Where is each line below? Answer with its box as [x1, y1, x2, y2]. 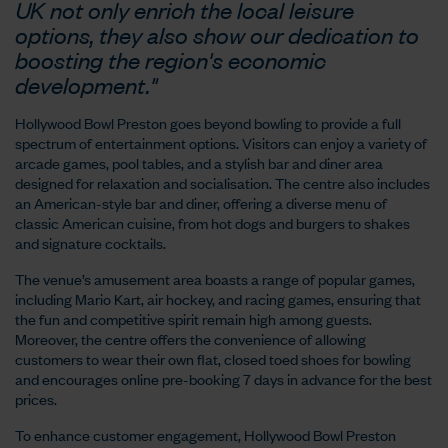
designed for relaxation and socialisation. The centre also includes [15, 172, 430, 193]
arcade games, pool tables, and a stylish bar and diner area [15, 152, 383, 173]
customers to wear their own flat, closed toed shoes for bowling [15, 348, 411, 369]
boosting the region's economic [15, 45, 326, 74]
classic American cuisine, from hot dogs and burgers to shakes [15, 212, 410, 233]
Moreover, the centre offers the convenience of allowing [15, 328, 366, 349]
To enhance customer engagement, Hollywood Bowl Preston [15, 424, 396, 445]
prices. [15, 388, 57, 409]
